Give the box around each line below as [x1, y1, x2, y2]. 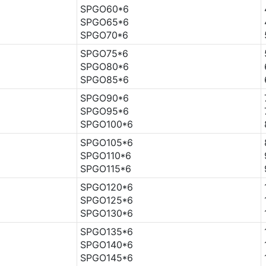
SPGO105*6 [80, 136, 133, 148]
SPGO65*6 [80, 15, 129, 28]
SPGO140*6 [80, 238, 133, 251]
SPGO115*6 [80, 162, 131, 175]
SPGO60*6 [80, 2, 129, 15]
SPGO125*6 [80, 194, 133, 206]
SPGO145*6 [80, 251, 133, 264]
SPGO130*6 [80, 207, 133, 219]
